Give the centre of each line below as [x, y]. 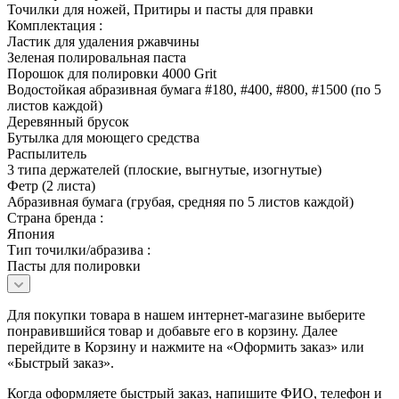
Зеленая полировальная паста [97, 57]
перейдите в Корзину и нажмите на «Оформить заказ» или [186, 346]
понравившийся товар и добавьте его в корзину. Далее [172, 330]
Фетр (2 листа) [51, 185]
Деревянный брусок [68, 121]
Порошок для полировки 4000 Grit [112, 73]
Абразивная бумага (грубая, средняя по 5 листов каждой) [180, 201]
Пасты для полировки [74, 265]
